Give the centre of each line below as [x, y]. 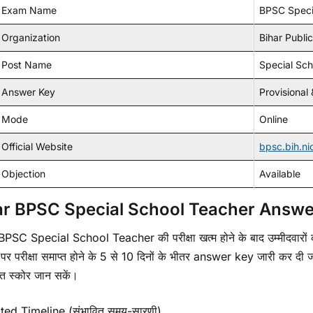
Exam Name [29, 10]
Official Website [37, 146]
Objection [23, 173]
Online [274, 119]
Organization [31, 37]
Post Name [27, 64]
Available [280, 173]
